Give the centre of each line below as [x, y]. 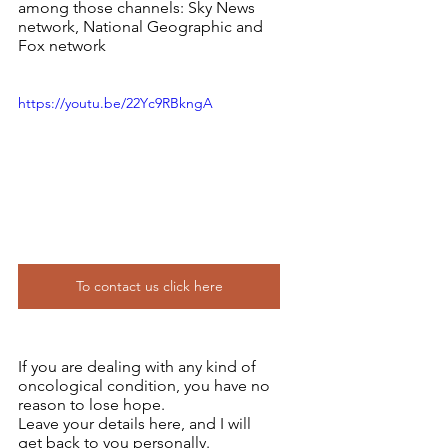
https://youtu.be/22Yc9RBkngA [115, 103]
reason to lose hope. [91, 405]
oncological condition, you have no [146, 386]
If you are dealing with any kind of [139, 367]
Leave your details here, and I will [136, 424]
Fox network [62, 45]
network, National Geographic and [142, 26]
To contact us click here [149, 286]
